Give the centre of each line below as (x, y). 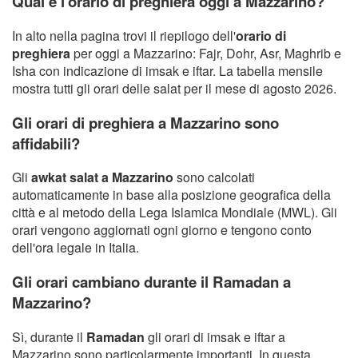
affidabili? (46, 143)
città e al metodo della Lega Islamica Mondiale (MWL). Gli (175, 213)
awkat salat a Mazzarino (102, 177)
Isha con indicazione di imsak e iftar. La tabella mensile (167, 71)
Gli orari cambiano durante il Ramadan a (151, 282)
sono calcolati (214, 177)
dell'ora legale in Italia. (76, 248)
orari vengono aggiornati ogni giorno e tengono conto (162, 230)
